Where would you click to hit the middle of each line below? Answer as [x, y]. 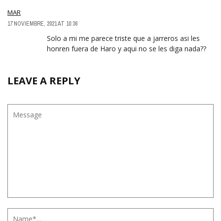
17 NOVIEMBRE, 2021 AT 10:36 [42, 24]
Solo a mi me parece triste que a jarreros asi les [123, 38]
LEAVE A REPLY [44, 81]
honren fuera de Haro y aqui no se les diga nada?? [127, 49]
